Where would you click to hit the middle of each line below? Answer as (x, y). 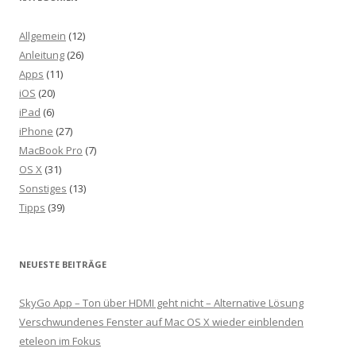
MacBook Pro (51, 150)
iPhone (36, 131)
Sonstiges (43, 188)
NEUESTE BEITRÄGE (63, 264)
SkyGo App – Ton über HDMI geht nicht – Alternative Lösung (161, 303)
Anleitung (42, 55)
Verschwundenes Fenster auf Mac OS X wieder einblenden (161, 322)
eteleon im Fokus (60, 341)
